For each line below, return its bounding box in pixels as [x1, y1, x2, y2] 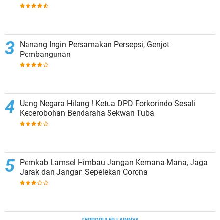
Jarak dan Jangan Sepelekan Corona [20, 167, 148, 177]
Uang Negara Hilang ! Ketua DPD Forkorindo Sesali [20, 99, 195, 108]
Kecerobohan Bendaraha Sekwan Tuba [20, 109, 154, 118]
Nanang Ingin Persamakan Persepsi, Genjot [20, 40, 169, 49]
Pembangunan [20, 50, 71, 59]
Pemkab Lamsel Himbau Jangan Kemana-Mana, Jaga [20, 158, 208, 167]
